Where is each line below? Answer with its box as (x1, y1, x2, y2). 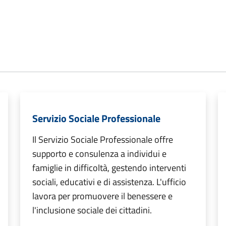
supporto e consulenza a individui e (32, 147, 166, 161)
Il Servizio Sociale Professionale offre (32, 133, 173, 147)
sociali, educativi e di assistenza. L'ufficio (32, 175, 186, 189)
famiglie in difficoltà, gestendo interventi (32, 161, 186, 175)
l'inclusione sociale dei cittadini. (32, 203, 152, 217)
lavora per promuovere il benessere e (32, 189, 173, 203)
